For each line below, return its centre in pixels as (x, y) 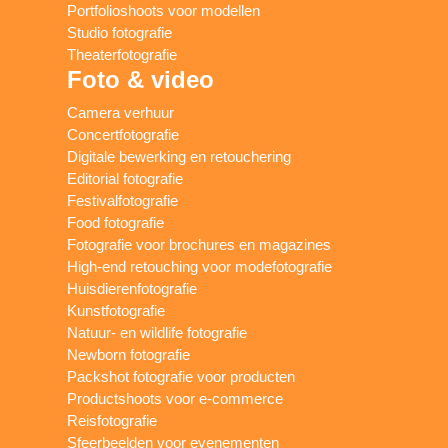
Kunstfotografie (116, 311)
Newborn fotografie (129, 355)
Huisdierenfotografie (132, 289)
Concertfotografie (123, 135)
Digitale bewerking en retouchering (179, 157)
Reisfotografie (112, 421)
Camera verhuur (121, 113)
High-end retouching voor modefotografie (200, 267)
